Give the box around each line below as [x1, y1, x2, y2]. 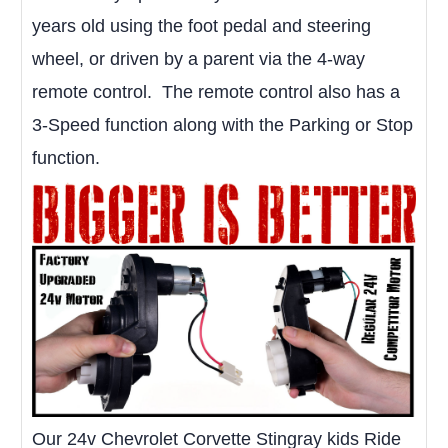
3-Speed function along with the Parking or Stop [32, 114, 413, 135]
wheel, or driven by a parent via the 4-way [32, 48, 365, 69]
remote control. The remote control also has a [32, 81, 400, 102]
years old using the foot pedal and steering [32, 15, 371, 36]
